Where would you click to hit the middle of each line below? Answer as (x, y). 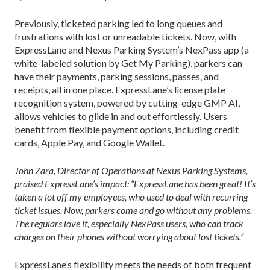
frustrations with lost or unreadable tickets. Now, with (125, 36)
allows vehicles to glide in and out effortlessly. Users (121, 116)
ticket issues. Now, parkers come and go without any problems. (133, 210)
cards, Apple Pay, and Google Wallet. (89, 142)
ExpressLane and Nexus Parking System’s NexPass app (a (132, 49)
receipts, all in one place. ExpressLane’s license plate (120, 89)
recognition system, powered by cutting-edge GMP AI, (127, 102)
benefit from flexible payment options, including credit (127, 129)
